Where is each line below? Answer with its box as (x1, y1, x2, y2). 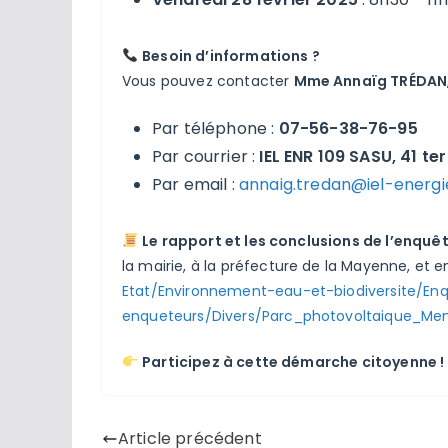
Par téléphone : (152, 116, 279, 140)
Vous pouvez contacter (122, 70, 294, 91)
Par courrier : (152, 144, 260, 168)
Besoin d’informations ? (142, 45, 320, 66)
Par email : (152, 172, 239, 196)
